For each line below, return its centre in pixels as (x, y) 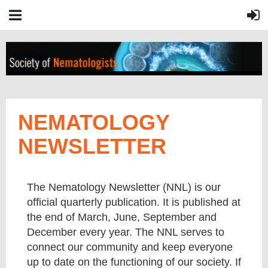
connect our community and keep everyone (130, 247)
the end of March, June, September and (122, 217)
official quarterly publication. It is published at (134, 202)
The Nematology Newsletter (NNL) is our (124, 187)
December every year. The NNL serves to (126, 232)
